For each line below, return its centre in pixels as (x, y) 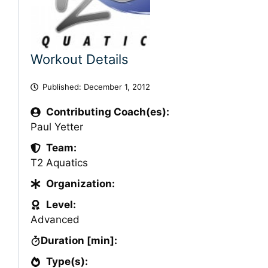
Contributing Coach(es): (107, 112)
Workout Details (80, 59)
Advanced (55, 219)
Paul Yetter (57, 127)
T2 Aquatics (59, 162)
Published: (63, 86)
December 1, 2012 (117, 86)
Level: (61, 204)
